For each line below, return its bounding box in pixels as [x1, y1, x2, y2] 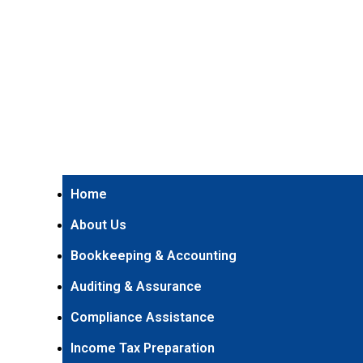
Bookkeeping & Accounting [70, 248, 237, 263]
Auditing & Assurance [70, 279, 203, 294]
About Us [70, 217, 127, 233]
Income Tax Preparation [70, 340, 216, 356]
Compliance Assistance [70, 310, 216, 325]
